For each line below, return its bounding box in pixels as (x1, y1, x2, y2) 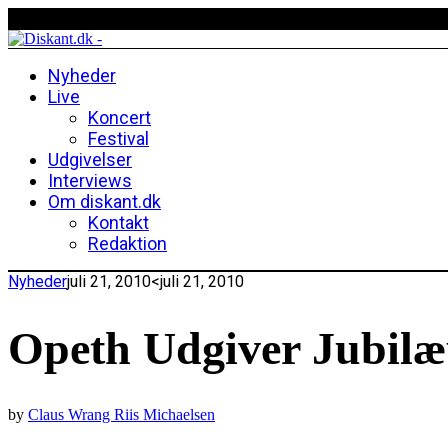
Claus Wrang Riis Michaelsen (28, 406, 215, 424)
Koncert (88, 107, 151, 128)
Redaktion (88, 233, 167, 254)
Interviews (48, 170, 132, 191)
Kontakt (88, 212, 149, 233)
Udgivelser (48, 149, 132, 170)
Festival (88, 128, 149, 149)
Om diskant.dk (48, 191, 161, 212)
